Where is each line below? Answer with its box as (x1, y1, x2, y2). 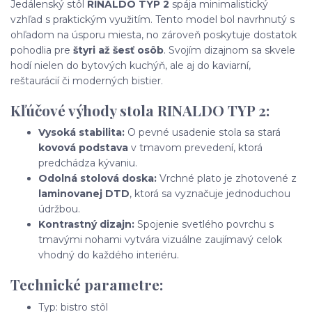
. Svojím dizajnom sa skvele (164, 44, 295, 57)
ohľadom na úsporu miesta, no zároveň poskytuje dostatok (10, 29, 297, 42)
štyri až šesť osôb (73, 44, 164, 57)
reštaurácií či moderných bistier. (10, 75, 163, 88)
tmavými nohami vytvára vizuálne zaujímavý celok (38, 233, 282, 247)
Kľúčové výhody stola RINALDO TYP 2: (10, 100, 270, 120)
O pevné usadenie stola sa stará (125, 126, 281, 139)
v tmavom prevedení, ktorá (128, 141, 263, 155)
